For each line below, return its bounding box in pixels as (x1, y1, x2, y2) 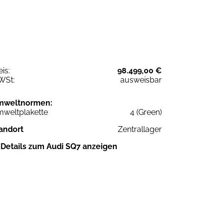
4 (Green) (130, 107, 162, 117)
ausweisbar (120, 75, 162, 85)
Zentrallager (118, 124, 162, 134)
